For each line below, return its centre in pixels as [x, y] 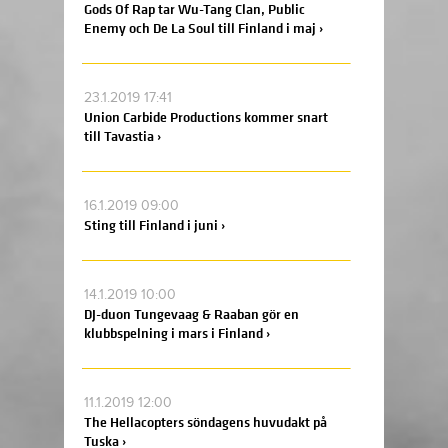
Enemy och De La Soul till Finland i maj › [203, 28]
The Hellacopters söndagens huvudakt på [205, 422]
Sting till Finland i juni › [154, 225]
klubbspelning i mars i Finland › [177, 333]
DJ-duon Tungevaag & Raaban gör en [191, 314]
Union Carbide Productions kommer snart [206, 117]
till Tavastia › [122, 136]
